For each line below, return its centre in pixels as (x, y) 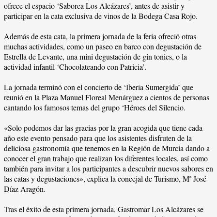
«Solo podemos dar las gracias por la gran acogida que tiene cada (103, 127)
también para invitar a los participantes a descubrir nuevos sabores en (108, 168)
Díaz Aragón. (25, 188)
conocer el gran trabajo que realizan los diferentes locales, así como (106, 158)
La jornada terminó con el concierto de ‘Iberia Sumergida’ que (99, 87)
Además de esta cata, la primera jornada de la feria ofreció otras (100, 36)
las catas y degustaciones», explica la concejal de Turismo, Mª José (105, 178)
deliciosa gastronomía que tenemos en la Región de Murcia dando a (107, 148)
